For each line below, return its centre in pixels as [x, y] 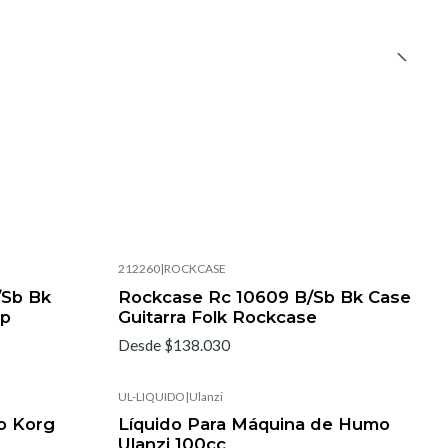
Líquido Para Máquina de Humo [254, 423]
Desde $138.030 [174, 344]
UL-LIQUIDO [151, 396]
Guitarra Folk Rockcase [217, 316]
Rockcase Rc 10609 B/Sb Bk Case [264, 296]
